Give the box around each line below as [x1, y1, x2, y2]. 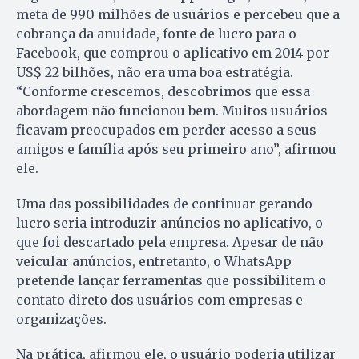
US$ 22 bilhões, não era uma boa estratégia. [16, 64, 293, 81]
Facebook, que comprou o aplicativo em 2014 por [16, 45, 329, 62]
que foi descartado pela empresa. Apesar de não [16, 234, 324, 251]
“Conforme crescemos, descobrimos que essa [16, 83, 310, 100]
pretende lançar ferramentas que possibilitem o [16, 272, 326, 289]
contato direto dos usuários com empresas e [16, 292, 303, 309]
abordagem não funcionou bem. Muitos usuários [16, 103, 328, 119]
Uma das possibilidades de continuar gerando [16, 196, 313, 212]
